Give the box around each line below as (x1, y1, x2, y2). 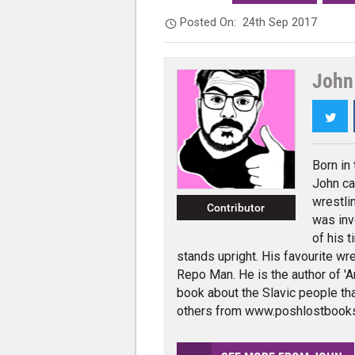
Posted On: (180, 16, 243, 30)
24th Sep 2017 (242, 16, 318, 30)
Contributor (207, 200, 265, 215)
